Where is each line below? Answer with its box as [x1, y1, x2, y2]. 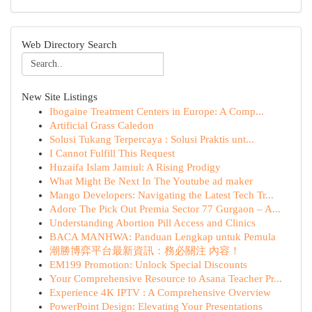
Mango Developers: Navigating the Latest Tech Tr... [49, 189, 274, 201]
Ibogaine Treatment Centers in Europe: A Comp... [49, 106, 264, 117]
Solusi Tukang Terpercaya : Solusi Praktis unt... [49, 134, 254, 145]
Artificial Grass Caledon [49, 120, 154, 131]
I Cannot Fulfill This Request [49, 148, 175, 159]
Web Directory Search [22, 39, 117, 50]
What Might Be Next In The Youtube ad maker [49, 175, 253, 187]
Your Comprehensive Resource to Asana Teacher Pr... [49, 273, 282, 284]
